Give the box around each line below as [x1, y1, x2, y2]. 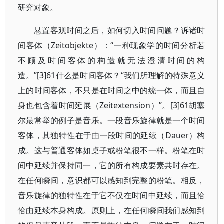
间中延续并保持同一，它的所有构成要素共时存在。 [18, 160, 205, 171]
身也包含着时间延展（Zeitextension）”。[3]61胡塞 [18, 100, 205, 111]
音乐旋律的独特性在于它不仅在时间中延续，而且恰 [18, 190, 205, 201]
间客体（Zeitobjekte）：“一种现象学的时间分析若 [18, 40, 205, 51]
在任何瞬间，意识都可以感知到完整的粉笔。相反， [18, 175, 205, 186]
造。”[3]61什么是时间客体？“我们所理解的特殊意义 [18, 70, 205, 81]
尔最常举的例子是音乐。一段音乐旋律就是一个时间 [18, 115, 205, 126]
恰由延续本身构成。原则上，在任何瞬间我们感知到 [18, 205, 205, 216]
